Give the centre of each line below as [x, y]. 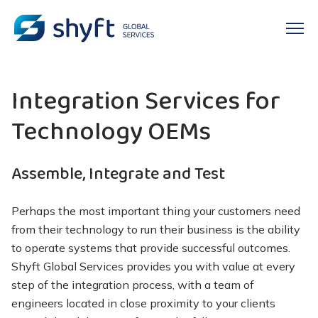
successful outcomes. [235, 248]
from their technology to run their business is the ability [156, 229]
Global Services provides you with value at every [168, 266]
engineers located [59, 303]
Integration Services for [146, 102]
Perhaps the [44, 211]
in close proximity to [160, 303]
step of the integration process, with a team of [133, 285]
